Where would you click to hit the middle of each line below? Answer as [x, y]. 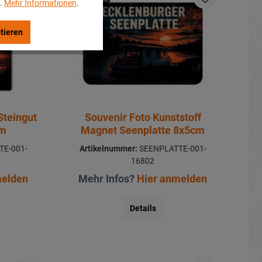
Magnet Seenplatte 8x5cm [143, 130]
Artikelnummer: [108, 148]
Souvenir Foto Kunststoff [143, 117]
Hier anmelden [172, 178]
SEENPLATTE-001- [172, 148]
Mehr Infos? [108, 178]
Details [143, 208]
